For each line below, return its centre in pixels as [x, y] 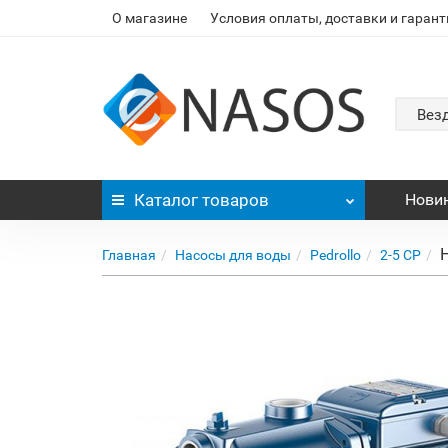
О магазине [149, 18]
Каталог [166, 200]
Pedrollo [335, 255]
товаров [233, 200]
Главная [129, 255]
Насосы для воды [233, 255]
